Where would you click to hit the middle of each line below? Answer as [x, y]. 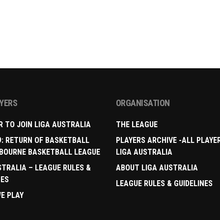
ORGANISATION [143, 103]
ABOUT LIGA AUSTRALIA [157, 168]
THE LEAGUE [137, 125]
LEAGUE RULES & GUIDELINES [164, 184]
